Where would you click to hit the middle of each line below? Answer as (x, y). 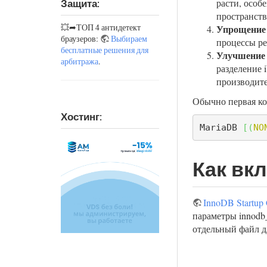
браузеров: (80, 38)
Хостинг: (81, 117)
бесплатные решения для (105, 49)
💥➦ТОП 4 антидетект (101, 27)
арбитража (80, 61)
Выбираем (129, 38)
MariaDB (221, 127)
